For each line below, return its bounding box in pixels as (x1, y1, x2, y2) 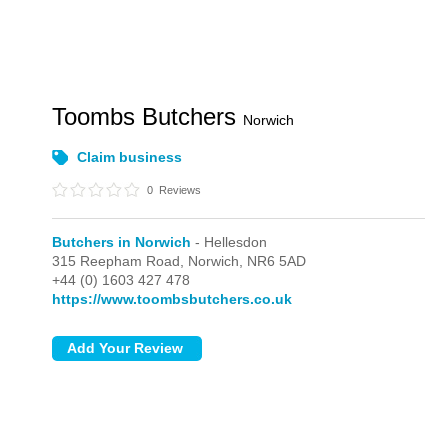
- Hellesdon (191, 234, 268, 250)
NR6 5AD (247, 253, 307, 269)
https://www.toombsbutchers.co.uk (52, 291, 293, 307)
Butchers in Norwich (52, 234, 192, 250)
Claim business (77, 149, 183, 165)
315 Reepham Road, (52, 253, 189, 269)
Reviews (156, 184, 202, 196)
